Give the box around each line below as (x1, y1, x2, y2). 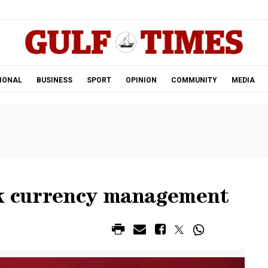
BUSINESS (36, 76, 72, 84)
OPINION (125, 76, 157, 84)
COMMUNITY (170, 76, 217, 84)
